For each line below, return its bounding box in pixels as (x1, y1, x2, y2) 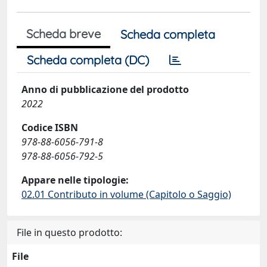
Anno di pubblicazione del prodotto (21, 83, 189, 96)
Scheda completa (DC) (27, 52, 149, 67)
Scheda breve (26, 26, 101, 41)
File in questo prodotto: (17, 226, 122, 239)
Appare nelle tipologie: (21, 173, 129, 187)
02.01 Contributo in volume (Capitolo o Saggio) (21, 188, 231, 201)
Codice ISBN (21, 121, 78, 134)
